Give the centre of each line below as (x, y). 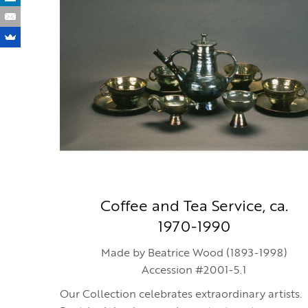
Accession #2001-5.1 (194, 271)
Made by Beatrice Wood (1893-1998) (194, 254)
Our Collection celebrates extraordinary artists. (181, 295)
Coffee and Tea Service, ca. (194, 207)
